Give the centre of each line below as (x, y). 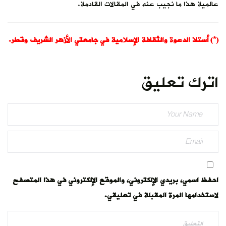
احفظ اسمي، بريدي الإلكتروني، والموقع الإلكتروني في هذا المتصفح (116, 180)
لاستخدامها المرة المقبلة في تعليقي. (161, 195)
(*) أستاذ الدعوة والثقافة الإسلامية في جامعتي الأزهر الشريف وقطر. (114, 40)
